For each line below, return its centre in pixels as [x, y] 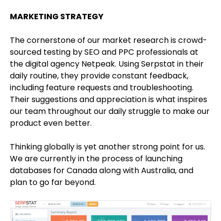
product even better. [51, 123]
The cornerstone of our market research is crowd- [109, 40]
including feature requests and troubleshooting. [102, 88]
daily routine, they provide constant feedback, [99, 76]
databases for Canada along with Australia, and [102, 171]
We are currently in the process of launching [96, 159]
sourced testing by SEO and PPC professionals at [104, 52]
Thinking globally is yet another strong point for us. [108, 147]
